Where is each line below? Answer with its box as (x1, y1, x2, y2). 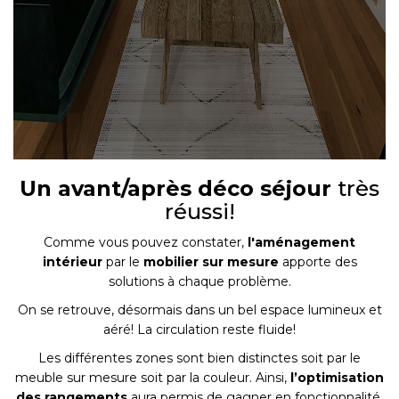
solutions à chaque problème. (108, 273, 291, 290)
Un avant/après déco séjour (20, 175, 338, 202)
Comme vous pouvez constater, (44, 234, 248, 251)
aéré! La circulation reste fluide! (103, 322, 296, 338)
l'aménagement (248, 234, 355, 251)
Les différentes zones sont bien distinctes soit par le (38, 350, 361, 367)
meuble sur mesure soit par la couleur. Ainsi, (15, 370, 290, 387)
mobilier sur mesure (142, 254, 282, 271)
